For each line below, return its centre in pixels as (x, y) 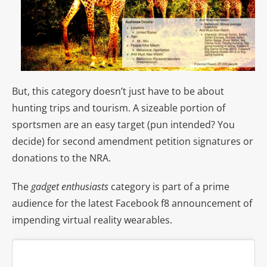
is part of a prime (190, 187)
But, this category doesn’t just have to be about (118, 91)
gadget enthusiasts (70, 187)
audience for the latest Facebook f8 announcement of (132, 204)
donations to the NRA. (61, 158)
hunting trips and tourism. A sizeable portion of (119, 108)
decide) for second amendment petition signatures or (133, 142)
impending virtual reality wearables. (92, 220)
